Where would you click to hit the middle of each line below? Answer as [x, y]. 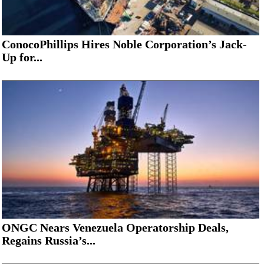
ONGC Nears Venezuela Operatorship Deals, [115, 227]
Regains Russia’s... [49, 240]
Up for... [22, 57]
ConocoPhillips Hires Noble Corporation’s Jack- [124, 44]
